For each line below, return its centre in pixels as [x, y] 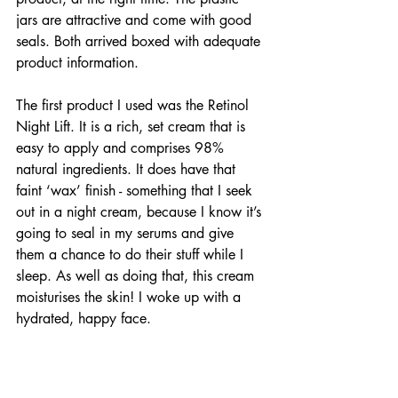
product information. [77, 63]
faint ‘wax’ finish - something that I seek [136, 191]
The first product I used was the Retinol [135, 106]
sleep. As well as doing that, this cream [137, 276]
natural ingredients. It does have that [128, 170]
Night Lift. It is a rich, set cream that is [133, 127]
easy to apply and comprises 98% [122, 148]
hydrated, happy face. [86, 319]
